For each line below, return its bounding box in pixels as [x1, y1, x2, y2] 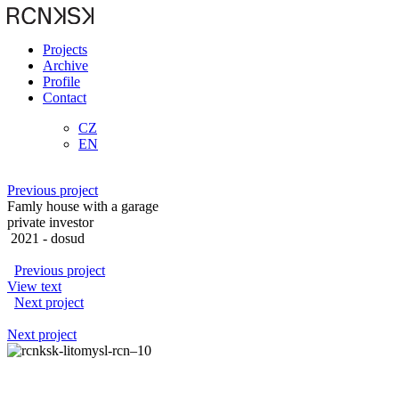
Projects [43, 41, 87, 57]
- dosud [43, 230, 85, 246]
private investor [7, 214, 94, 230]
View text [7, 278, 61, 294]
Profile [43, 73, 80, 89]
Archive [43, 57, 88, 73]
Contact [43, 89, 86, 105]
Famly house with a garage [7, 198, 159, 214]
